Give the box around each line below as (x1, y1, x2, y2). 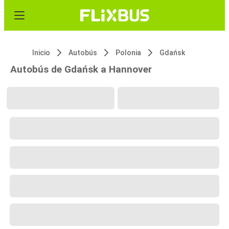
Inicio (32, 49, 50, 57)
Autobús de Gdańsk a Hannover (10, 63, 152, 75)
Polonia (116, 49, 141, 57)
